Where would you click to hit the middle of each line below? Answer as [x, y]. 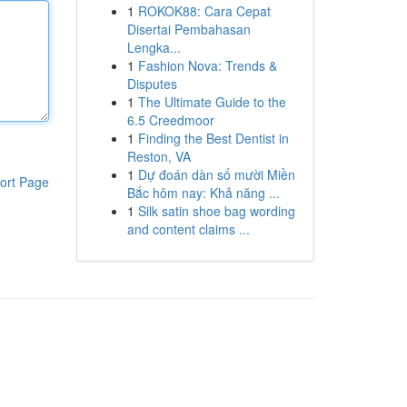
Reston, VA [159, 156]
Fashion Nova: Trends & [207, 65]
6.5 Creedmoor [170, 120]
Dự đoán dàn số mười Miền [216, 174]
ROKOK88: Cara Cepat [204, 11]
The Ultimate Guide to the [212, 102]
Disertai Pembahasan [189, 29]
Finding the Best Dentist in [213, 138]
